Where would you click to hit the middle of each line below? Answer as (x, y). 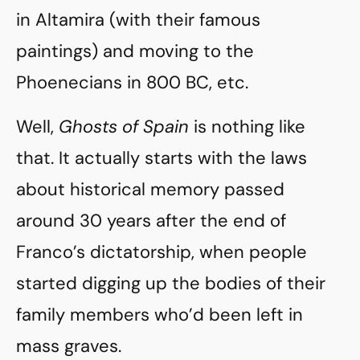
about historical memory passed (150, 189)
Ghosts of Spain (124, 127)
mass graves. (69, 346)
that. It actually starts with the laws (162, 158)
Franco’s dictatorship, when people (162, 252)
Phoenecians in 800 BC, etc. (132, 82)
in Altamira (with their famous (138, 20)
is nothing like (247, 127)
